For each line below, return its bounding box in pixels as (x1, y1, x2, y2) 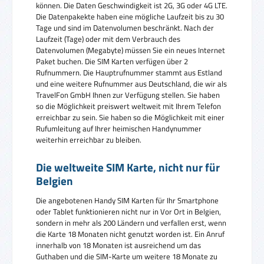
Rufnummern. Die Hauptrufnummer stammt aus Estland (36, 66, 222, 78)
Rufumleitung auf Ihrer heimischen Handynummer (36, 122, 202, 134)
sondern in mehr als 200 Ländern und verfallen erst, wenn (36, 216, 226, 229)
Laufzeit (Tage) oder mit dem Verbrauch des (36, 32, 180, 45)
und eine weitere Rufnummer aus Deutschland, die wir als (36, 77, 227, 90)
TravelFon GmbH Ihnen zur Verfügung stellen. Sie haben (36, 88, 220, 101)
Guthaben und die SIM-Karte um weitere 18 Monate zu (36, 250, 217, 262)
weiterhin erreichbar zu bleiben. (36, 133, 141, 146)
